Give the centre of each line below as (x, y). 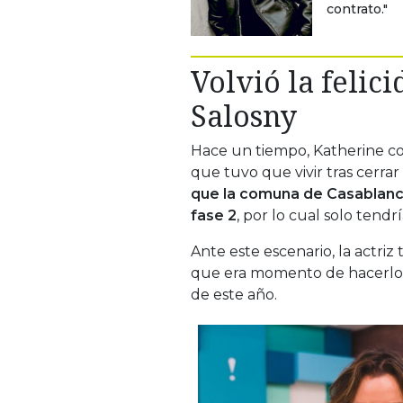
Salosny (244, 115)
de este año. (234, 294)
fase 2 (214, 215)
